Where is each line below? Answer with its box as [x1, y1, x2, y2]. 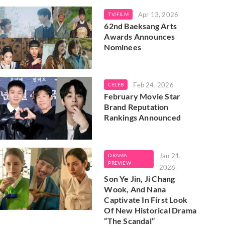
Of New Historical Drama [104, 205, 196, 215]
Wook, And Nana [104, 184, 166, 194]
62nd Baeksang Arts [104, 21, 177, 31]
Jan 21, [159, 151, 181, 160]
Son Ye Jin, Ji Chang [104, 173, 175, 183]
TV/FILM [108, 11, 129, 17]
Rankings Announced [104, 113, 181, 123]
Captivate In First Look [104, 194, 187, 204]
